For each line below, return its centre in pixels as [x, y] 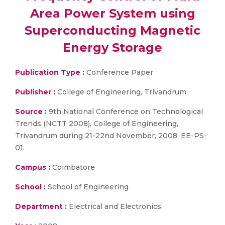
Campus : [33, 167]
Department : [41, 206]
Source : [31, 111]
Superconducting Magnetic [113, 30]
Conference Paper [119, 72]
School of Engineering [87, 187]
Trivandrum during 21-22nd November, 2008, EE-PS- [111, 136]
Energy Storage [113, 47]
